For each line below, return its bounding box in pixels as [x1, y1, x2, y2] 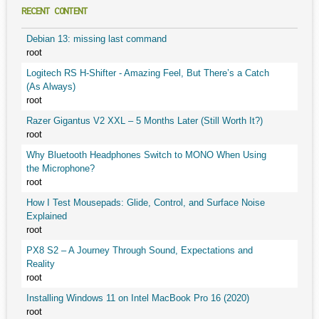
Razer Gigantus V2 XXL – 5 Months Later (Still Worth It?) [26, 115, 263, 126]
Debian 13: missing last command [26, 33, 167, 44]
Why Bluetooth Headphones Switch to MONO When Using [26, 150, 266, 160]
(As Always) [26, 81, 75, 92]
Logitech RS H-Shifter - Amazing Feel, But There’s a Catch [26, 68, 269, 78]
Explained [26, 211, 67, 221]
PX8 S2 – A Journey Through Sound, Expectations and [26, 245, 253, 256]
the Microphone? [26, 163, 95, 174]
